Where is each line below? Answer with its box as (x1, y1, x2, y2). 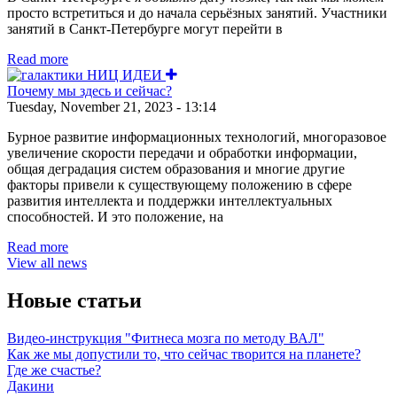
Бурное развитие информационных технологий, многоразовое (7, 128, 386, 144)
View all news (7, 254, 87, 270)
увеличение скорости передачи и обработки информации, (7, 144, 357, 160)
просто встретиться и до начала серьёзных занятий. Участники (7, 4, 387, 20)
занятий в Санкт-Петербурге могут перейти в (7, 20, 283, 36)
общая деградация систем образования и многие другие (7, 160, 345, 176)
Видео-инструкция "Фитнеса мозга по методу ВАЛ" (7, 330, 324, 346)
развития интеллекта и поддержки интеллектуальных (7, 192, 332, 208)
